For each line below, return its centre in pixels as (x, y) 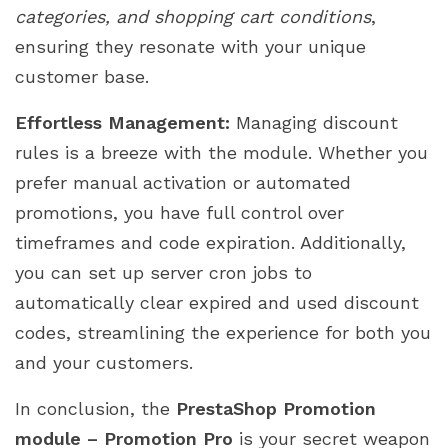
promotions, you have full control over (179, 212)
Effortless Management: (122, 122)
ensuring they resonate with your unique (190, 46)
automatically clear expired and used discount (217, 302)
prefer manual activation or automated (183, 182)
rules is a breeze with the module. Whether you (221, 152)
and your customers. (104, 362)
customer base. (82, 76)
